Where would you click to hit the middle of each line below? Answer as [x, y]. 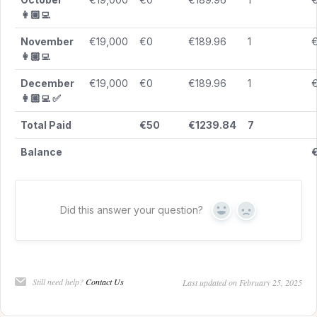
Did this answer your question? [131, 210]
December [47, 83]
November [47, 42]
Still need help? [59, 282]
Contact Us [105, 282]
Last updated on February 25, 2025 [242, 283]
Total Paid [46, 125]
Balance [41, 152]
